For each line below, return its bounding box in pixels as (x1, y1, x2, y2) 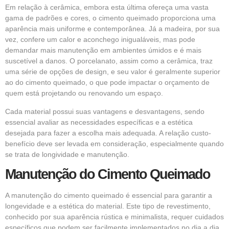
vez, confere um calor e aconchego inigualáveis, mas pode (5, 35, 195, 44)
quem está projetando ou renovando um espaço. (5, 89, 163, 98)
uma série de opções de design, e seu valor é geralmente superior (5, 67, 220, 76)
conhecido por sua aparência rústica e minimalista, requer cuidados (5, 213, 224, 221)
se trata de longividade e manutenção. (5, 150, 129, 158)
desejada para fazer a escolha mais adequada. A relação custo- (5, 128, 211, 137)
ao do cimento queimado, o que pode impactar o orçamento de (5, 78, 210, 87)
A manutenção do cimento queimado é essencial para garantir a (5, 191, 212, 200)
